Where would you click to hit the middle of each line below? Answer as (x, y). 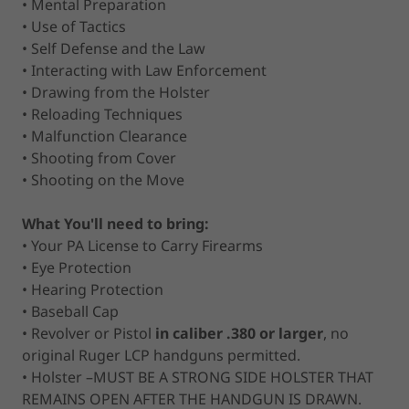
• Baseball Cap (70, 311)
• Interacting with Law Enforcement (144, 70)
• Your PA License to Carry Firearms (142, 245)
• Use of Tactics (74, 26)
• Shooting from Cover (99, 157)
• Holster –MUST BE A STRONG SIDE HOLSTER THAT (198, 377)
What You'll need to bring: (115, 223)
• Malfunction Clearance (105, 136)
